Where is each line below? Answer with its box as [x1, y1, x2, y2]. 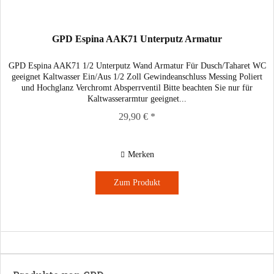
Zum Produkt [114, 178, 161, 188]
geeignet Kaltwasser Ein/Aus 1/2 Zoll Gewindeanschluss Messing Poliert [12, 72, 263, 82]
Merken [127, 150, 154, 160]
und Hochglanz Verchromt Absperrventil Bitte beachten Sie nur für [21, 83, 253, 93]
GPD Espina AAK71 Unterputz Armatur [52, 34, 223, 45]
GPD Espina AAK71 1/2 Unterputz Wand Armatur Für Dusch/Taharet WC [8, 61, 266, 71]
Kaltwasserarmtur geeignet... [87, 94, 187, 104]
